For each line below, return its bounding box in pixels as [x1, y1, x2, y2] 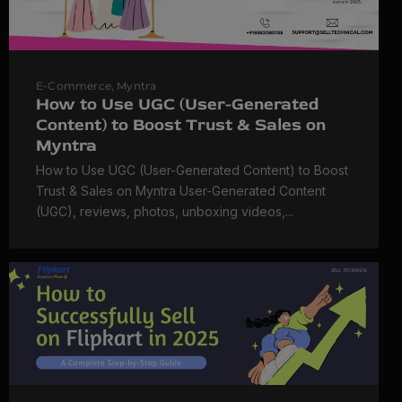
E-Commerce [36, 78, 111, 92]
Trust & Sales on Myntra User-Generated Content [36, 182, 326, 198]
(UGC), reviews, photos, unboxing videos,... [36, 203, 293, 219]
